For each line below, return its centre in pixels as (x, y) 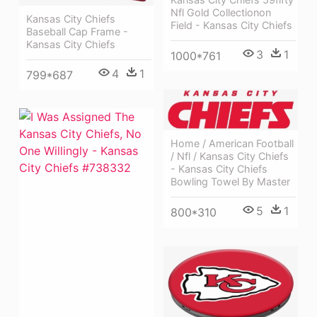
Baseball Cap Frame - (77, 32)
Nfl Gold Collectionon (221, 13)
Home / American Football (232, 144)
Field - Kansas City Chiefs (231, 25)
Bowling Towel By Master (230, 182)
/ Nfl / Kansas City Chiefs (230, 156)
